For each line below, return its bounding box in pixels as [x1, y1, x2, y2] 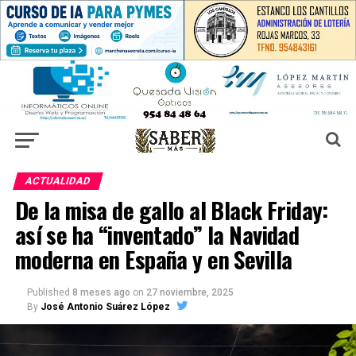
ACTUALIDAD [23, 174, 92, 187]
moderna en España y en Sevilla [14, 242, 292, 276]
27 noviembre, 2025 [145, 286, 234, 298]
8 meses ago [72, 286, 130, 298]
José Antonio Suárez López [40, 300, 170, 312]
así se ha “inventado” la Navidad [14, 217, 300, 251]
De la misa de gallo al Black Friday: [14, 192, 328, 226]
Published [26, 286, 70, 298]
